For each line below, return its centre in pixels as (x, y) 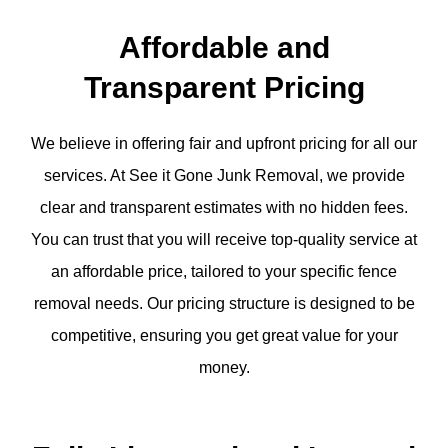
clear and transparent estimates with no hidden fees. (224, 207)
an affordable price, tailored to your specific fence (224, 271)
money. (224, 367)
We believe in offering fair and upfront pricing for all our (224, 143)
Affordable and (224, 47)
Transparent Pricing (224, 87)
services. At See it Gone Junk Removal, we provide (224, 175)
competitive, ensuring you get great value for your (224, 335)
